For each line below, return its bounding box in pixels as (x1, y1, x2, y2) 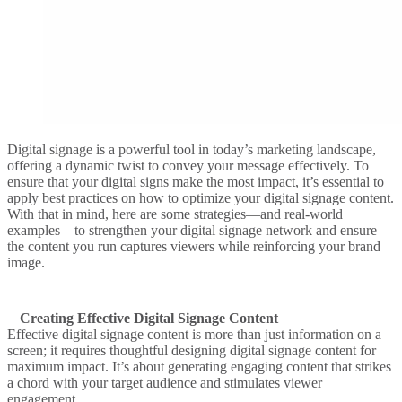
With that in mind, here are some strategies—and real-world (7, 205, 343, 222)
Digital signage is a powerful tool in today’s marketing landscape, (7, 141, 376, 157)
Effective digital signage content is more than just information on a (7, 326, 381, 342)
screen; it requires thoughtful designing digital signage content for (7, 342, 376, 358)
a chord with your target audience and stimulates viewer (7, 374, 322, 390)
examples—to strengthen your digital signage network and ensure (7, 222, 377, 238)
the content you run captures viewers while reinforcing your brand (7, 238, 380, 254)
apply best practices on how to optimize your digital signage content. (7, 189, 394, 205)
